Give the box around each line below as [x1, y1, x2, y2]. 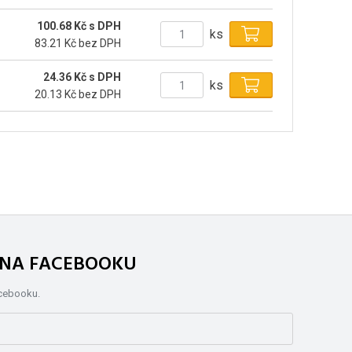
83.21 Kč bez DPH [35, 36, 122, 49]
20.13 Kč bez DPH [35, 87, 122, 101]
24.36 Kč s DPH [43, 70, 122, 83]
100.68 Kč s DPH [37, 19, 122, 32]
